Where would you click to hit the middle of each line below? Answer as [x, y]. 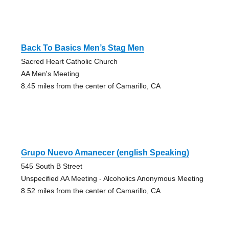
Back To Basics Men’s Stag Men [82, 48]
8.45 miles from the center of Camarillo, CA [90, 86]
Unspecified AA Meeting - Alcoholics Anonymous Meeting [112, 178]
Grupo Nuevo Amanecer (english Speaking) [105, 152]
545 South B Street [51, 166]
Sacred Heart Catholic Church [69, 61]
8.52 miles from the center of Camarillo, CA [90, 190]
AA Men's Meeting [50, 73]
